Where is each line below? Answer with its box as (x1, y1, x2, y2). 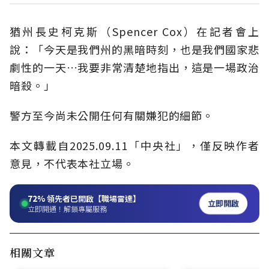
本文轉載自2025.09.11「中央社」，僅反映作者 (10, 138, 259, 154)
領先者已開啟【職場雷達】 (45, 193, 141, 205)
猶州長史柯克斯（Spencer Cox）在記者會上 (10, 23, 259, 40)
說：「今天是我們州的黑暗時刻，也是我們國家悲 (10, 41, 259, 58)
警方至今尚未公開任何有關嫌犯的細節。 (10, 107, 214, 124)
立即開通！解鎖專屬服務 (28, 204, 107, 214)
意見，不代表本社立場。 (10, 156, 134, 172)
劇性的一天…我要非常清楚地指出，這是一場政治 (10, 59, 259, 76)
